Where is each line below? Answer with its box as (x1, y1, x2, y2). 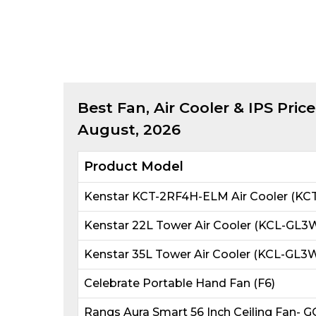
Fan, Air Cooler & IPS (116, 98, 273, 116)
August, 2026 (77, 120, 181, 138)
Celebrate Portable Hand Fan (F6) (83, 276, 275, 290)
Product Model (83, 158, 183, 174)
